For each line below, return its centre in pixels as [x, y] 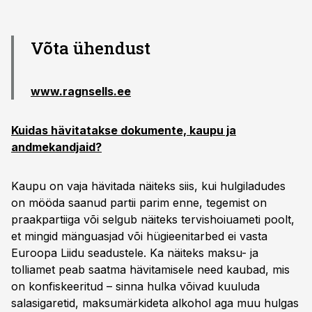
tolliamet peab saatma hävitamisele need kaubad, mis [150, 270]
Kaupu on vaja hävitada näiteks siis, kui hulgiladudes [148, 186]
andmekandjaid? [56, 147]
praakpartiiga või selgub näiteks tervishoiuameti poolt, [153, 219]
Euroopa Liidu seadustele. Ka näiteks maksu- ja [135, 253]
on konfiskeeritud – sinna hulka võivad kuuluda [135, 286]
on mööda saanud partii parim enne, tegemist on [139, 203]
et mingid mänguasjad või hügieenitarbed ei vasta [139, 236]
